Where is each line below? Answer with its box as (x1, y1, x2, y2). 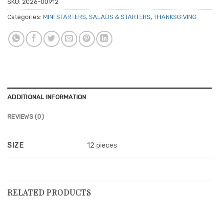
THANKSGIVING (153, 13, 197, 21)
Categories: (7, 13, 43, 21)
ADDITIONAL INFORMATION (7, 93, 87, 101)
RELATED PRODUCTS (7, 187, 91, 197)
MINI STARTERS (43, 13, 86, 21)
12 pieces (87, 141, 118, 150)
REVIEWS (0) (7, 112, 44, 120)
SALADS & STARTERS (89, 13, 151, 21)
